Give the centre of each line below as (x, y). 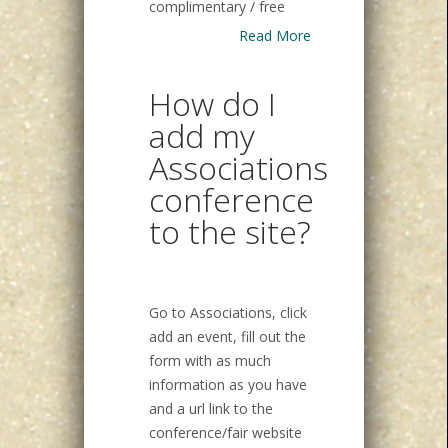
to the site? (230, 231)
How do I (212, 103)
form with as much (210, 360)
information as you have (228, 384)
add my (202, 135)
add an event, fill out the (227, 336)
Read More (275, 35)
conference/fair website (225, 432)
